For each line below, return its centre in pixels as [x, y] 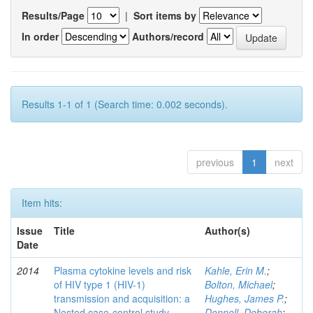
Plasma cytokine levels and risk [123, 271]
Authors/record [168, 36]
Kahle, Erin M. [236, 271]
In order [40, 36]
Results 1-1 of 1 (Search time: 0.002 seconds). [125, 104]
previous [215, 162]
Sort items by [165, 16]
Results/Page [53, 16]
